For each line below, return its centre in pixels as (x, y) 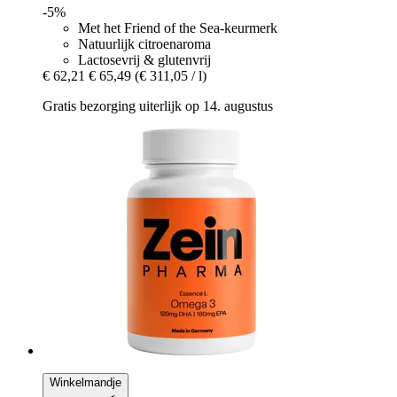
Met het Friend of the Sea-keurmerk (178, 27)
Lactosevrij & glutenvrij (144, 59)
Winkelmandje (86, 382)
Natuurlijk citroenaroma (144, 43)
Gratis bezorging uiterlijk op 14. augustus (158, 105)
